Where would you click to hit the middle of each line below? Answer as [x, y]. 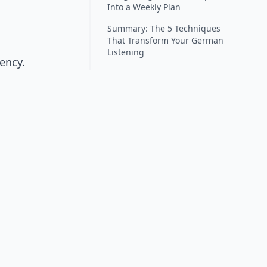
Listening [126, 52]
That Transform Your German [165, 41]
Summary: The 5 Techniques [164, 29]
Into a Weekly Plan [144, 7]
